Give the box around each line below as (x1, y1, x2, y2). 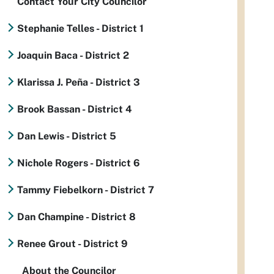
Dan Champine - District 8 (17, 211, 136, 223)
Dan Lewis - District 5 (17, 130, 116, 142)
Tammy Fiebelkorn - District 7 (17, 184, 154, 196)
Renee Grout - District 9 (17, 238, 128, 250)
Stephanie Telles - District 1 (17, 23, 144, 34)
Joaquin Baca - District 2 (17, 50, 129, 61)
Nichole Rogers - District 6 (17, 157, 140, 169)
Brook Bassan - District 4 (17, 103, 132, 115)
